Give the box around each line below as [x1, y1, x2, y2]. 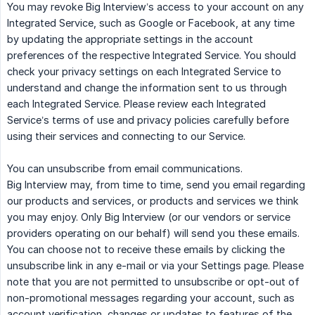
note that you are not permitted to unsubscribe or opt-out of [7, 276, 300, 288]
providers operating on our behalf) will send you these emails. [7, 227, 300, 240]
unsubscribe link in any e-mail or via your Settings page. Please [7, 259, 304, 272]
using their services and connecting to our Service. [7, 130, 245, 143]
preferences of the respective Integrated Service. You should [7, 49, 296, 62]
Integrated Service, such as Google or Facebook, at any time [7, 17, 295, 30]
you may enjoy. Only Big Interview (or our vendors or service [7, 211, 290, 224]
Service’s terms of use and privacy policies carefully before [7, 114, 289, 127]
